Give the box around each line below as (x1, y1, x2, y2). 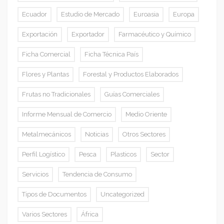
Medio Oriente (125, 110, 167, 118)
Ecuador (22, 10, 47, 18)
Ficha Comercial (22, 50, 70, 58)
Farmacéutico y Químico (118, 30, 191, 38)
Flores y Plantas (22, 70, 69, 78)
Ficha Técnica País (84, 50, 138, 58)
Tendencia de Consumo (62, 170, 132, 178)
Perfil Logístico (22, 150, 65, 158)
